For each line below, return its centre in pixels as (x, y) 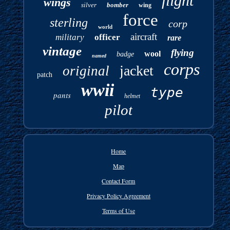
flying (183, 52)
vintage (62, 51)
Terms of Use (118, 210)
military (70, 37)
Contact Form (119, 180)
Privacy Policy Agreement (118, 195)
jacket (137, 70)
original (86, 71)
